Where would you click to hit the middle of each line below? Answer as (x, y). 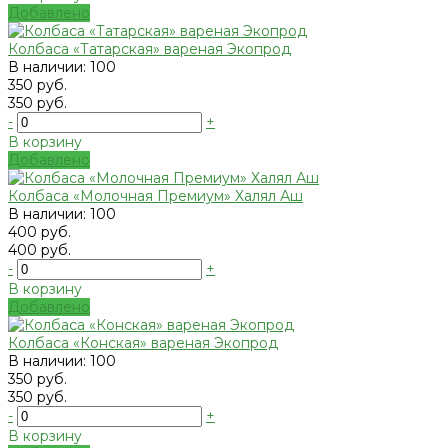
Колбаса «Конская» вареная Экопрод (143, 343)
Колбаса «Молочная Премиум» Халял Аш (155, 196)
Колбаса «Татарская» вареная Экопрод (149, 49)
